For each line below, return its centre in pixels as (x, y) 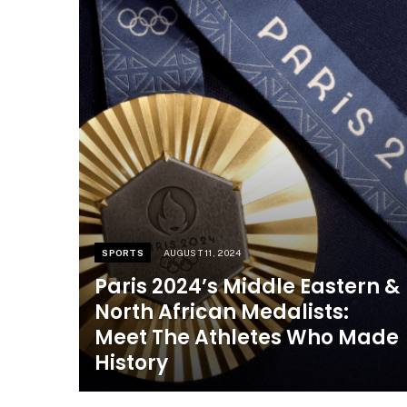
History (132, 362)
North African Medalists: (222, 312)
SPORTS (123, 252)
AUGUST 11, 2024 (203, 252)
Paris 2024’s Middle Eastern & (248, 286)
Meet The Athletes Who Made (247, 337)
